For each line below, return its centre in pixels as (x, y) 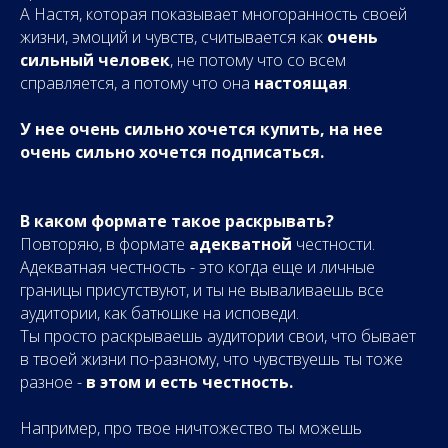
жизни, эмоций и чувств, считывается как (173, 37)
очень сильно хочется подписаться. (172, 152)
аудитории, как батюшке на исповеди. (159, 313)
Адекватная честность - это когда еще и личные (197, 267)
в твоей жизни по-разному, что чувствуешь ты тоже (211, 359)
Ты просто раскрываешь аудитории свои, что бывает (218, 336)
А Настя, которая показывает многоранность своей (213, 14)
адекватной (240, 244)
